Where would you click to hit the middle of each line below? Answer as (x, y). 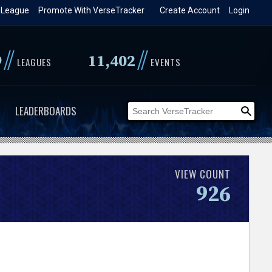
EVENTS (165, 62)
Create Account (190, 10)
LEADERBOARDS (46, 111)
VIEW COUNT (203, 174)
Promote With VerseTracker (92, 10)
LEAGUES (34, 62)
